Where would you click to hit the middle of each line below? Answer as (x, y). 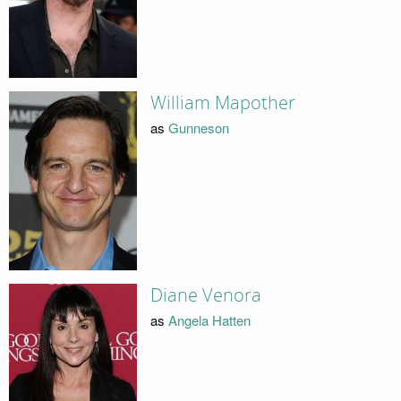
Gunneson (198, 128)
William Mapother (222, 102)
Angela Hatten (209, 320)
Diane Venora (205, 295)
